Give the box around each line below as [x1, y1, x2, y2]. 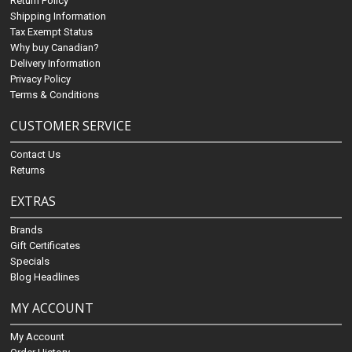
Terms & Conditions [10, 89, 100, 101]
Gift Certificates [10, 240, 81, 251]
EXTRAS [10, 192, 57, 210]
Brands [10, 224, 43, 236]
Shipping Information [10, 10, 107, 22]
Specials [10, 255, 50, 267]
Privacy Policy [10, 73, 71, 85]
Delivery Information [10, 57, 101, 69]
